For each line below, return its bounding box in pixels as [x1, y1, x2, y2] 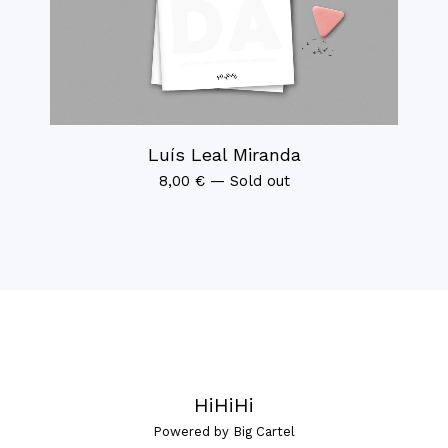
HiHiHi [194, 392, 254, 417]
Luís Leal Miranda [147, 143, 301, 165]
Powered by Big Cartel [153, 423, 295, 439]
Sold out [229, 171, 290, 190]
